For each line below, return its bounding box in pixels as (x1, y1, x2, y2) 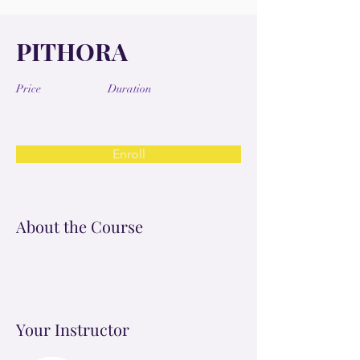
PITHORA (16, 35, 128, 68)
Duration (108, 82, 152, 96)
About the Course (16, 215, 143, 238)
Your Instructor (16, 318, 129, 341)
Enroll (112, 146, 145, 162)
